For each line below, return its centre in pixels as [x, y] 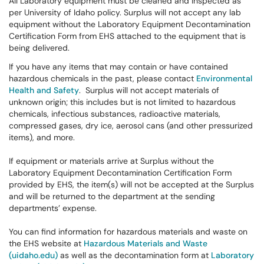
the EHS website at [46, 243]
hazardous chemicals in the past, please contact [103, 78]
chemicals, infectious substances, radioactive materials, [115, 114]
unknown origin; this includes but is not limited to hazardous [122, 102]
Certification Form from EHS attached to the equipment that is [127, 36]
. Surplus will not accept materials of [149, 90]
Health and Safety [44, 90]
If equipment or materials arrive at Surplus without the [111, 161]
